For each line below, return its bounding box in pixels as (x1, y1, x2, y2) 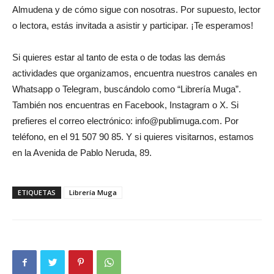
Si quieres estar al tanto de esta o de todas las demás (12, 51, 226, 62)
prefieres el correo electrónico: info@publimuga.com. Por (12, 115, 239, 126)
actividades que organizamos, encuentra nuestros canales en (12, 67, 257, 78)
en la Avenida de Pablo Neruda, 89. (12, 147, 152, 158)
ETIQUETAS (18, 187, 56, 197)
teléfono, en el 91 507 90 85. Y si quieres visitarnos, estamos (12, 131, 254, 142)
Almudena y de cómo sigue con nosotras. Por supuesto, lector (12, 4, 261, 15)
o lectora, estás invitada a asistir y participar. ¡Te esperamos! (12, 20, 253, 31)
